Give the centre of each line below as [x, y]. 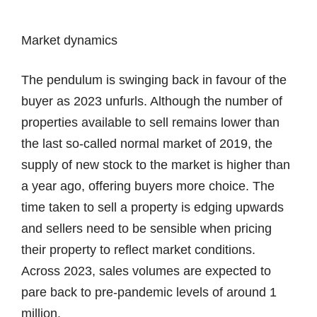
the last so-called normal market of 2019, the [147, 143]
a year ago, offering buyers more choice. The [148, 186]
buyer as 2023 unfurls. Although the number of [152, 101]
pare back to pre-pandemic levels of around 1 [149, 292]
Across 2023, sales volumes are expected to [146, 271]
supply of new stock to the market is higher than [156, 165]
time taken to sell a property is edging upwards [152, 207]
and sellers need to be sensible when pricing [146, 228]
